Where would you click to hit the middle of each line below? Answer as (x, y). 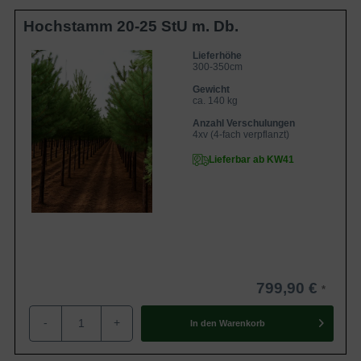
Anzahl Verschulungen (244, 123)
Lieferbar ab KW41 (251, 159)
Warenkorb (242, 324)
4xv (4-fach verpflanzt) (241, 134)
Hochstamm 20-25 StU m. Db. (131, 26)
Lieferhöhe (217, 55)
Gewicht (211, 89)
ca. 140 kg (215, 100)
